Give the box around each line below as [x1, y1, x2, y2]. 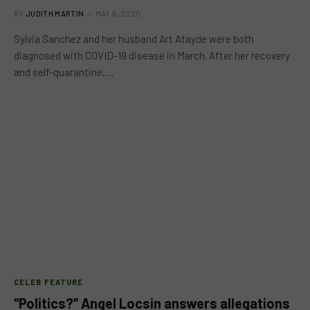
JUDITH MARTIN [26, 9, 84, 18]
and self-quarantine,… [14, 66, 113, 78]
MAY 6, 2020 [95, 9, 141, 18]
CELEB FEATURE [14, 277, 84, 286]
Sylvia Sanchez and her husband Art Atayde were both [14, 33, 254, 45]
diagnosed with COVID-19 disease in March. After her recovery [14, 49, 290, 62]
